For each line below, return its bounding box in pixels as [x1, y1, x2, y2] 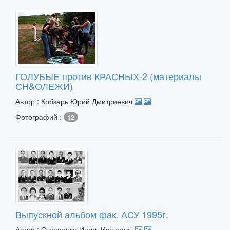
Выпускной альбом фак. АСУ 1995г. [15, 207, 168, 221]
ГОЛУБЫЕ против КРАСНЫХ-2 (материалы [15, 69, 201, 83]
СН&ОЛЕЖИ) [15, 79, 73, 92]
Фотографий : [15, 111, 64, 122]
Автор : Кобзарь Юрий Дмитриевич [15, 96, 135, 106]
